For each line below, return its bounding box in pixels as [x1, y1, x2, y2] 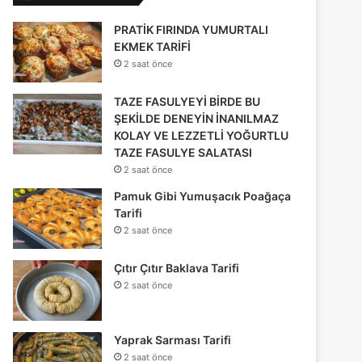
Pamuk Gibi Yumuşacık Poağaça [114, 188, 292, 203]
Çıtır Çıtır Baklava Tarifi [114, 260, 240, 275]
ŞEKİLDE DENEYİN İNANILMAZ [114, 111, 280, 125]
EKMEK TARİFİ [114, 39, 192, 53]
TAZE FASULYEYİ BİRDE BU [114, 94, 261, 108]
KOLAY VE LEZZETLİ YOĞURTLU [114, 128, 289, 142]
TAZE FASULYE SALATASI [114, 145, 253, 159]
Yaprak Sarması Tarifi [114, 332, 232, 347]
